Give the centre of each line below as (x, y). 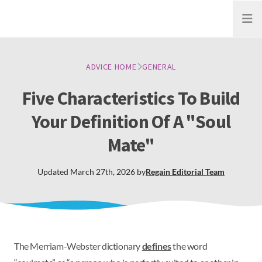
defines (156, 246)
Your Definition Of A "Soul (131, 122)
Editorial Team (198, 172)
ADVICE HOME (111, 67)
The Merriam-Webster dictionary (78, 246)
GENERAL (159, 67)
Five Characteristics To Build (131, 98)
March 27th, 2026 (103, 172)
